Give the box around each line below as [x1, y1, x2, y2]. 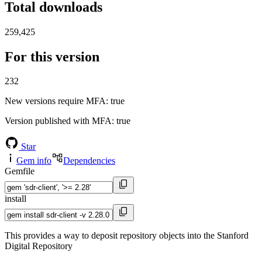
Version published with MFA [5, 116, 112, 126]
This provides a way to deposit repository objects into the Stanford [5, 230, 249, 241]
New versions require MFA [5, 96, 106, 106]
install [5, 194, 26, 204]
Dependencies [63, 156, 115, 166]
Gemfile [5, 166, 35, 177]
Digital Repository [5, 241, 73, 251]
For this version [5, 49, 99, 64]
